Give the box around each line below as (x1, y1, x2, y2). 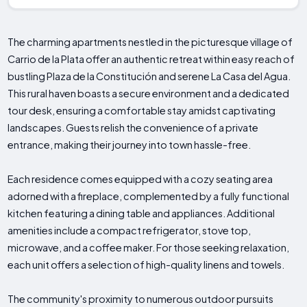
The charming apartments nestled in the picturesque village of (8, 36, 293, 49)
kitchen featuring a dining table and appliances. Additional (8, 207, 275, 220)
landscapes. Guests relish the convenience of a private (8, 121, 259, 134)
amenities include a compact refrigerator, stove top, (8, 224, 251, 237)
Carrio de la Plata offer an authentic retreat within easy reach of (8, 53, 295, 66)
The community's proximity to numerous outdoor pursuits (8, 293, 274, 306)
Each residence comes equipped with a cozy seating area (8, 173, 273, 186)
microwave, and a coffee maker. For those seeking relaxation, (8, 241, 290, 254)
